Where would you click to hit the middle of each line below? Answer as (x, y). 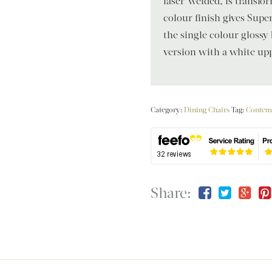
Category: (168, 110)
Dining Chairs (207, 110)
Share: (171, 193)
